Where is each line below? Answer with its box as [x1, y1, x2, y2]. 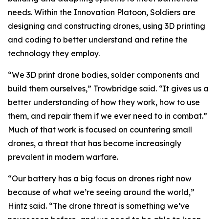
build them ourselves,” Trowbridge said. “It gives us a [8, 84, 209, 93]
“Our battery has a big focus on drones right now [8, 174, 192, 183]
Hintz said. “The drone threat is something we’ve [8, 201, 190, 211]
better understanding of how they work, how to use [8, 97, 200, 107]
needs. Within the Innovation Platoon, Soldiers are [8, 7, 196, 17]
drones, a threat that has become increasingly [8, 138, 181, 148]
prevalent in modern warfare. [8, 152, 118, 162]
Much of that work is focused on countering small [8, 125, 192, 134]
